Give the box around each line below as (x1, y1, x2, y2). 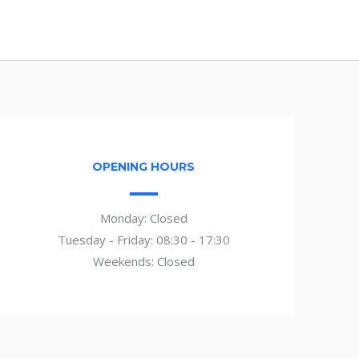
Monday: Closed (99, 210, 188, 226)
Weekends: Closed (92, 253, 195, 269)
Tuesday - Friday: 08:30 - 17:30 (57, 232, 230, 248)
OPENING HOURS (92, 159, 196, 174)
